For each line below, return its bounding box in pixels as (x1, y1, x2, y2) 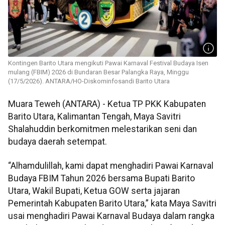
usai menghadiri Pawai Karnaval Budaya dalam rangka (8, 210, 214, 221)
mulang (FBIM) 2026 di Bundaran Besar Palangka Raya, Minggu (8, 68, 189, 76)
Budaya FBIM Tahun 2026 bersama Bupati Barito (8, 173, 195, 183)
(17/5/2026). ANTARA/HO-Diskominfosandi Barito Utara (8, 77, 170, 85)
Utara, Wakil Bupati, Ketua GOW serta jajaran (8, 185, 180, 196)
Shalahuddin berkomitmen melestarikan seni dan (8, 124, 197, 135)
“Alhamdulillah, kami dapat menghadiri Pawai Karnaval (8, 160, 213, 171)
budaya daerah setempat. (8, 137, 107, 147)
